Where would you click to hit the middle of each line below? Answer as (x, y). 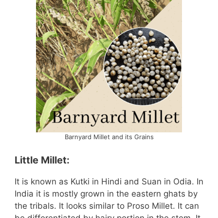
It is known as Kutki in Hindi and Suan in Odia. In (109, 181)
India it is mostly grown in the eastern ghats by (106, 193)
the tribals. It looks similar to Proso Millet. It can (107, 206)
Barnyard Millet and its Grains (109, 137)
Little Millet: (42, 160)
